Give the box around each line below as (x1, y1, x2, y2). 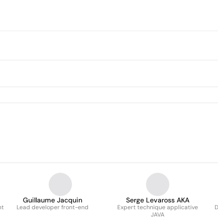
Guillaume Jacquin (23, 196, 82, 204)
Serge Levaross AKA (126, 196, 189, 204)
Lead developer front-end (17, 203, 89, 211)
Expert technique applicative (117, 203, 198, 211)
